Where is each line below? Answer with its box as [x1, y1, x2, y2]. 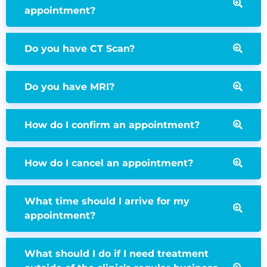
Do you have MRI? [24, 81, 114, 93]
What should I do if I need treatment [24, 248, 209, 260]
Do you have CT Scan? [24, 43, 135, 55]
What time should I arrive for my [24, 195, 190, 207]
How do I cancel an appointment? [24, 157, 193, 169]
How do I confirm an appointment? [24, 119, 200, 131]
